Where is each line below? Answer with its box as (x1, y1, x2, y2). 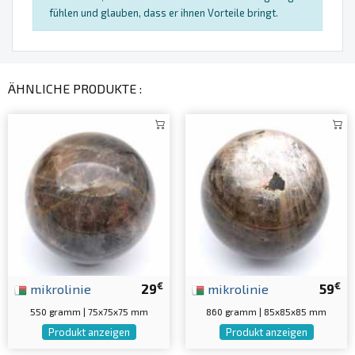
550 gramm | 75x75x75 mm (29, 306, 148, 318)
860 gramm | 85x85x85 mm (206, 306, 326, 318)
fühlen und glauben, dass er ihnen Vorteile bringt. (49, 6, 278, 20)
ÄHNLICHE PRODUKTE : (8, 81, 142, 97)
